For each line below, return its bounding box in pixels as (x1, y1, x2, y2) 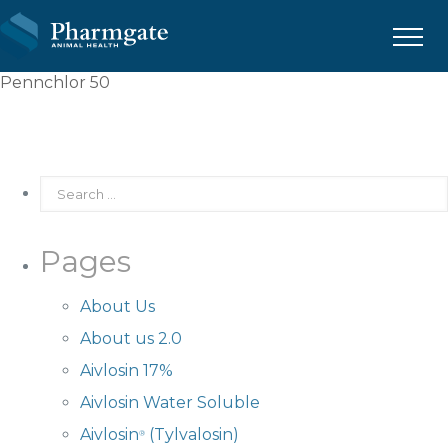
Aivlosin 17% (80, 361, 173, 380)
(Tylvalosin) (145, 425, 239, 444)
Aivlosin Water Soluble (80, 393, 260, 412)
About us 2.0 (80, 329, 182, 348)
